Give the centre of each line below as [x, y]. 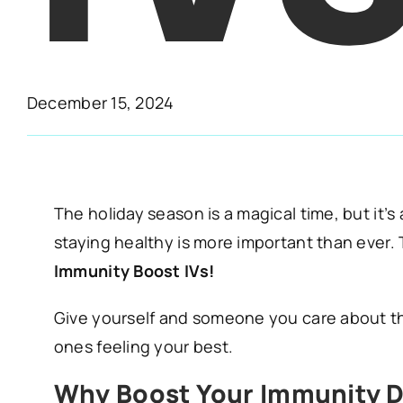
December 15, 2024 [100, 103]
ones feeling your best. [143, 347]
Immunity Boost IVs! [134, 271]
